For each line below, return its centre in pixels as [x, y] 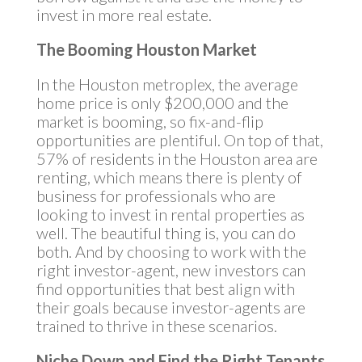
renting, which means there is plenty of [169, 177]
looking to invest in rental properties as [170, 214]
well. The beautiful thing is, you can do [166, 233]
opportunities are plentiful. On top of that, [179, 140]
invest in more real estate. [124, 15]
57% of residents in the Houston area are [177, 158]
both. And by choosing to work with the [171, 251]
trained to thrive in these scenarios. [156, 326]
